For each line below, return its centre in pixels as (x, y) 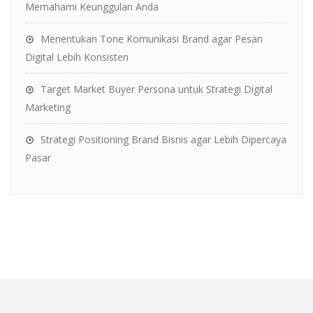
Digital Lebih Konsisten (77, 57)
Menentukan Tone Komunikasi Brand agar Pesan (152, 39)
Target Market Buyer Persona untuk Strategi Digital (156, 89)
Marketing (48, 108)
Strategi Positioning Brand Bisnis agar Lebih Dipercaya (163, 140)
